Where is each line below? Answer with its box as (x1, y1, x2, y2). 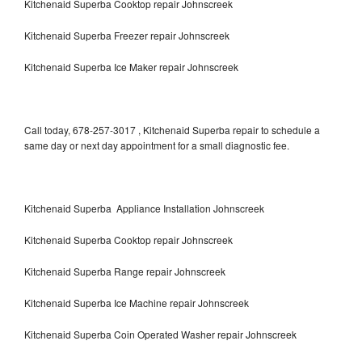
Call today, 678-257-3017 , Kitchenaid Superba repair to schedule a (24, 122, 320, 137)
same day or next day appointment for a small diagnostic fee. (24, 137, 289, 152)
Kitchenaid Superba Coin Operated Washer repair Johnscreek (24, 326, 297, 341)
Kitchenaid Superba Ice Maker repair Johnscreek (24, 59, 238, 74)
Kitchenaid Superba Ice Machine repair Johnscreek (24, 295, 249, 309)
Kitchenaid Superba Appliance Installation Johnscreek (24, 200, 264, 215)
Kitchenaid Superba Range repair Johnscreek (24, 263, 225, 278)
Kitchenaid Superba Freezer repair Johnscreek (24, 27, 232, 42)
